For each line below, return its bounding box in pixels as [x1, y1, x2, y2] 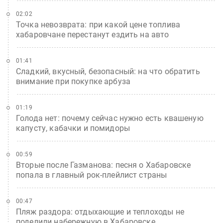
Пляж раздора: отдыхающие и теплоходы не [16, 207, 184, 217]
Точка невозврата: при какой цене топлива [16, 20, 180, 29]
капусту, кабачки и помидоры [16, 123, 130, 133]
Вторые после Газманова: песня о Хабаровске [16, 160, 191, 170]
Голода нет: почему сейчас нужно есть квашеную [16, 113, 204, 123]
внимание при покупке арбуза [16, 77, 131, 86]
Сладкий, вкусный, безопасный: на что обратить [16, 67, 200, 76]
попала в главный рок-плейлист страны [16, 170, 167, 180]
